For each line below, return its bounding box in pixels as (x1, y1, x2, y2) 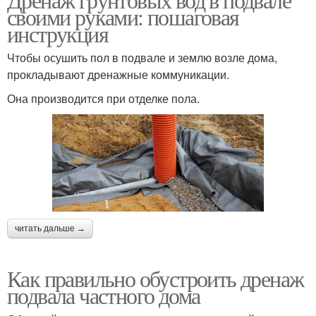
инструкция (7, 18, 108, 49)
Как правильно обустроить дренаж (7, 262, 304, 293)
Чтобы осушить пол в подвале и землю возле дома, (7, 49, 277, 66)
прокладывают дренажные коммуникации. (7, 66, 229, 83)
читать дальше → (15, 223, 85, 233)
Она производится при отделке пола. (7, 90, 200, 107)
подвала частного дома (7, 279, 200, 310)
